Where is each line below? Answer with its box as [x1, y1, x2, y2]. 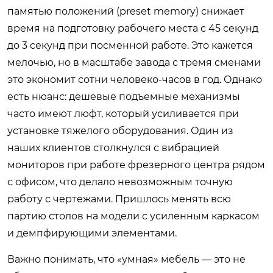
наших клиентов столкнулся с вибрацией [7, 141, 219, 154]
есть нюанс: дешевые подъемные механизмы [7, 90, 240, 102]
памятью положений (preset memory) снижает [7, 5, 244, 17]
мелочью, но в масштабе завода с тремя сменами [7, 56, 261, 68]
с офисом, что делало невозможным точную [7, 175, 233, 188]
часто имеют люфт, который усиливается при [7, 107, 239, 119]
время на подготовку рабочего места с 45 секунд [7, 22, 258, 34]
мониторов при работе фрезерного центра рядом [7, 158, 265, 171]
